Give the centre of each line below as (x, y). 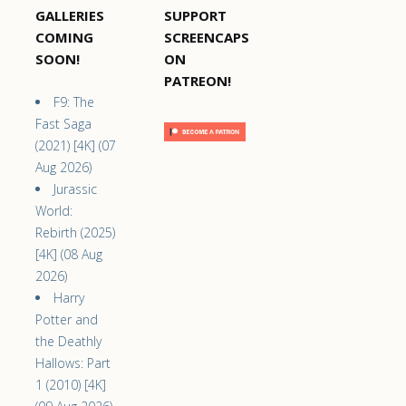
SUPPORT (195, 16)
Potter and (67, 320)
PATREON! (197, 81)
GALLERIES (70, 16)
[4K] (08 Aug (69, 255)
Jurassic (75, 189)
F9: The (74, 102)
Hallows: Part (73, 363)
